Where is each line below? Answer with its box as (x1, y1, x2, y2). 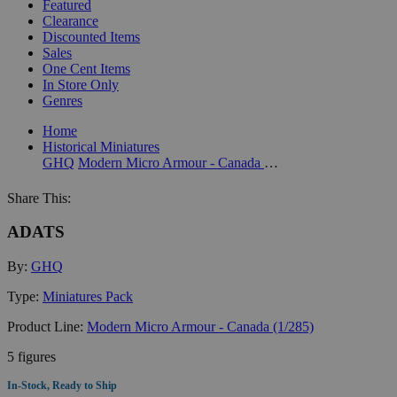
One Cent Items (43, 60, 130, 76)
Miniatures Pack (43, 288, 133, 304)
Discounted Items (43, 28, 140, 44)
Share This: (7, 190, 71, 206)
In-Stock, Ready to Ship (7, 378, 117, 392)
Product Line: (7, 318, 87, 334)
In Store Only (43, 76, 119, 92)
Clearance (43, 12, 98, 28)
